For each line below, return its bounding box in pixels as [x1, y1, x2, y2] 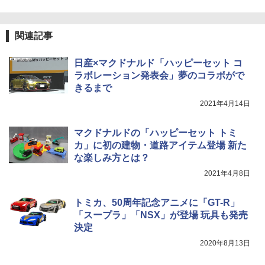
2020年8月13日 [200, 238, 250, 247]
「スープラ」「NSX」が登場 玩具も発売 [74, 209, 248, 220]
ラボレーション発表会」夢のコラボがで [74, 70, 244, 80]
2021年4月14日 [200, 99, 250, 108]
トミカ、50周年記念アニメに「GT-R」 [74, 197, 240, 208]
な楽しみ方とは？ [74, 152, 150, 163]
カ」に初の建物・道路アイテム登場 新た [74, 140, 247, 150]
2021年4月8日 [204, 169, 250, 177]
